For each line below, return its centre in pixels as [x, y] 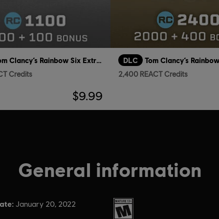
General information [109, 169]
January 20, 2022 [45, 204]
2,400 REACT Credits [153, 74]
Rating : [127, 204]
